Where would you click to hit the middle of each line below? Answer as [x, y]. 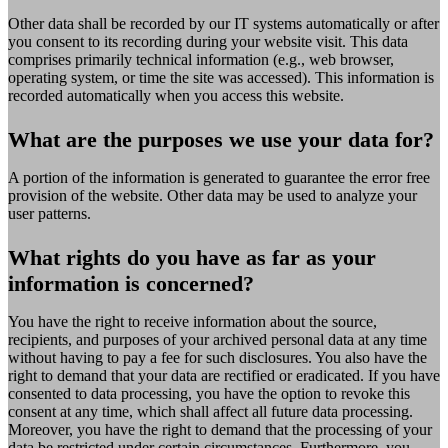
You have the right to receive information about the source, [192, 321]
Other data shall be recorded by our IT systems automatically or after [223, 23]
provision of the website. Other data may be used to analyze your [212, 195]
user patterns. [49, 213]
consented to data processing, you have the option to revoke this [209, 393]
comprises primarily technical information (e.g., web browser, [201, 59]
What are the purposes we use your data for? [221, 139]
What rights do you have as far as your [192, 257]
